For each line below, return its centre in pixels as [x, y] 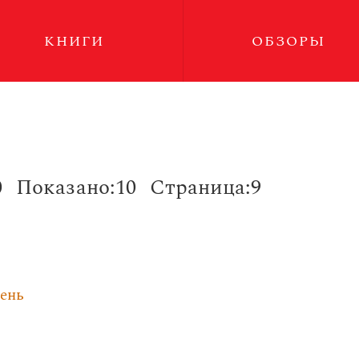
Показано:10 [76, 188]
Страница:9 [206, 188]
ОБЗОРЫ [289, 41]
